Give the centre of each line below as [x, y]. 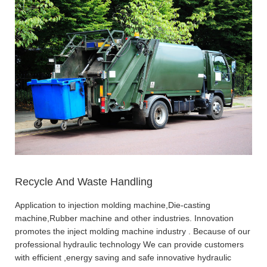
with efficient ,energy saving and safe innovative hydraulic [123, 258]
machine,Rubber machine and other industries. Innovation [124, 218]
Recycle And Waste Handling [84, 181]
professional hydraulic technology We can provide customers [129, 245]
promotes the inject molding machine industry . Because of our [133, 232]
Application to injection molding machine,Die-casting [113, 205]
